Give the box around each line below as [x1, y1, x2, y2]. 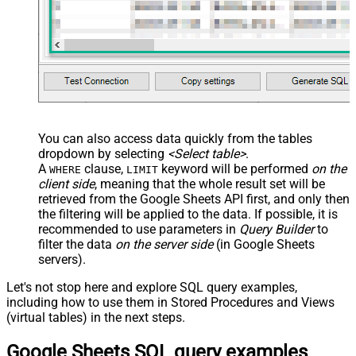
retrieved [38, 191, 86, 207]
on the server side [115, 236, 213, 252]
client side [38, 176, 95, 192]
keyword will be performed [158, 161, 311, 176]
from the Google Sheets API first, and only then [86, 191, 350, 207]
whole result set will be [199, 176, 325, 192]
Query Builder [239, 221, 314, 237]
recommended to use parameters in [38, 221, 239, 237]
